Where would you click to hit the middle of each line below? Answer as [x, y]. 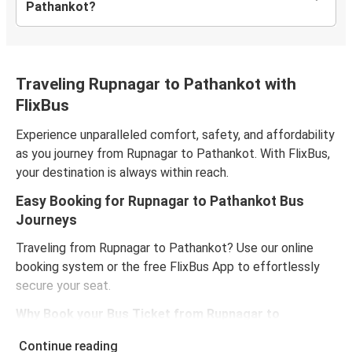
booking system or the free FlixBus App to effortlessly [168, 267]
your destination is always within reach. [122, 173]
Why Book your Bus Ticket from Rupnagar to [148, 314]
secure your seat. [63, 286]
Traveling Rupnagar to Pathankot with [156, 84]
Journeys [46, 220]
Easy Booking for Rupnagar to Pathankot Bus [160, 202]
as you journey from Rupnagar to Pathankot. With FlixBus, [173, 154]
